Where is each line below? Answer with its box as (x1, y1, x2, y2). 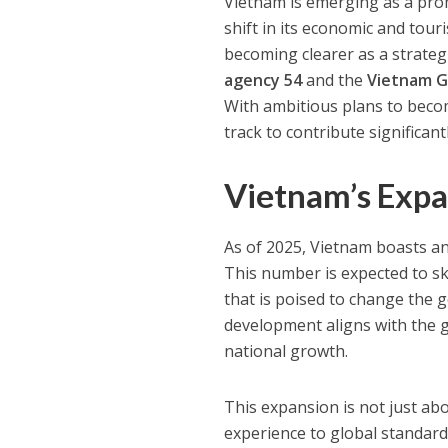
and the (302, 68, 368, 91)
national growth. (224, 339, 349, 362)
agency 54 (224, 68, 303, 91)
